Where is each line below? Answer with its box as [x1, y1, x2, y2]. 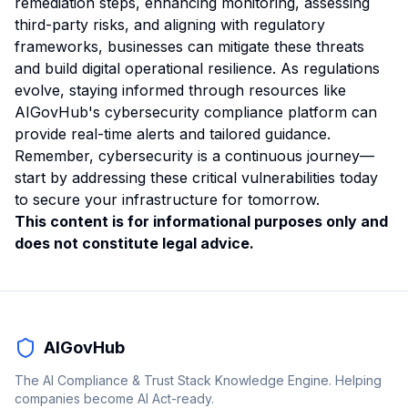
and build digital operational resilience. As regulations [15, 59, 380, 77]
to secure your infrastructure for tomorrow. [15, 190, 320, 209]
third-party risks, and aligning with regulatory [15, 15, 325, 34]
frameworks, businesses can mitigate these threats [15, 37, 364, 56]
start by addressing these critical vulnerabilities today [15, 168, 378, 187]
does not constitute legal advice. [15, 234, 254, 252]
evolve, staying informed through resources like [15, 81, 346, 99]
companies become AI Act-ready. [15, 391, 214, 406]
